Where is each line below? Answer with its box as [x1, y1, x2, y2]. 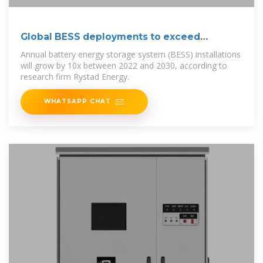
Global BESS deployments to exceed [21, 31, 200, 42]
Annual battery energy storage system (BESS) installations [21, 48, 241, 60]
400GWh [21, 43, 64, 55]
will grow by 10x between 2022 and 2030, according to [21, 59, 227, 71]
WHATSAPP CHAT [44, 97, 111, 104]
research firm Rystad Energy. [21, 70, 129, 82]
